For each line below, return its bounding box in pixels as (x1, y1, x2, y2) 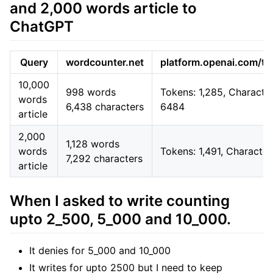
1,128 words (66, 137, 119, 150)
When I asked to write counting (10, 191, 230, 210)
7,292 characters (66, 152, 143, 165)
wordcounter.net (66, 55, 144, 68)
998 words (66, 85, 116, 98)
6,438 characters (66, 100, 144, 113)
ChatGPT (10, 17, 74, 35)
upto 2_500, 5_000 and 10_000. (10, 210, 231, 228)
